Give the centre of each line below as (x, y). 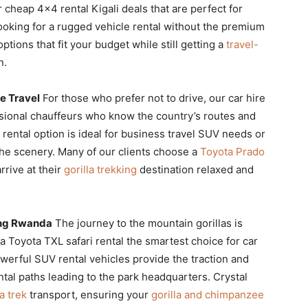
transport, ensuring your (89, 294)
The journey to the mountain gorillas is (147, 223)
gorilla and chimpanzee (208, 294)
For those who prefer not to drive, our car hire (153, 98)
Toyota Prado (232, 151)
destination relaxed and (195, 169)
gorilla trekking (100, 169)
